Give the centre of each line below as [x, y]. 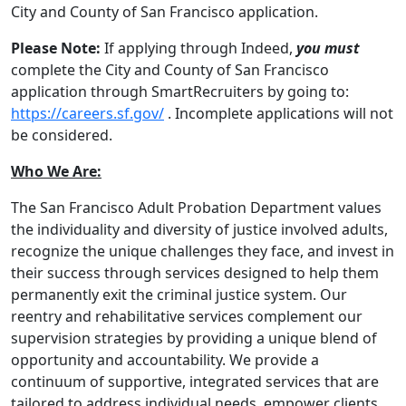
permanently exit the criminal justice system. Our [179, 295]
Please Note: [56, 48]
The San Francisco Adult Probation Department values [196, 208]
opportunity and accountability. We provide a [165, 360]
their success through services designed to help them [195, 273]
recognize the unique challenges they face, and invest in [203, 251]
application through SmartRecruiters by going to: [180, 92]
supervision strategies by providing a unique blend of [194, 338]
